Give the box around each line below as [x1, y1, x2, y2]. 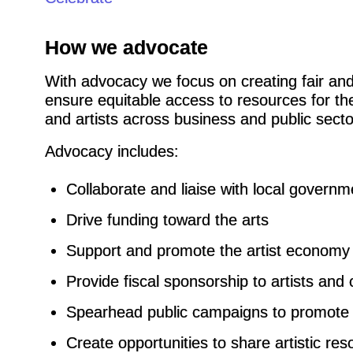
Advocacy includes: [44, 142, 179, 160]
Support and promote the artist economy [65, 241, 350, 259]
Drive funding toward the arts [65, 210, 269, 229]
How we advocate [44, 35, 208, 58]
